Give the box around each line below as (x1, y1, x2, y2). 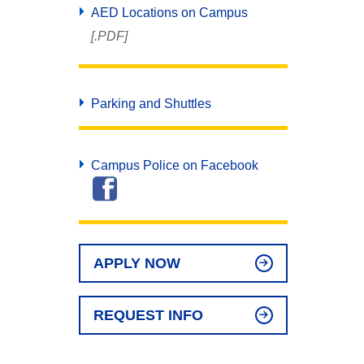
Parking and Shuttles (90, 97, 211, 110)
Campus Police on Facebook (90, 158, 258, 172)
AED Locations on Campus (90, 6, 248, 19)
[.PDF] (90, 29, 128, 43)
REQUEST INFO (93, 307, 203, 323)
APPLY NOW (93, 255, 180, 271)
